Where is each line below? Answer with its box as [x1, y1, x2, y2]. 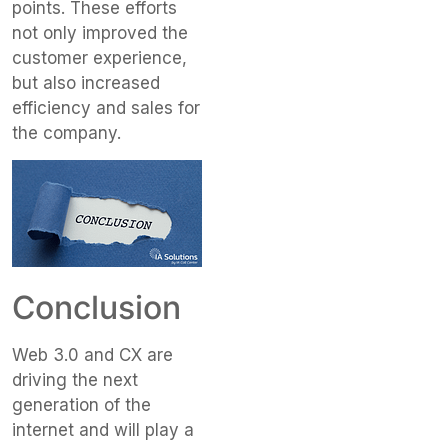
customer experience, [12, 48, 187, 69]
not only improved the [12, 23, 188, 44]
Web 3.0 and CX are [12, 344, 173, 365]
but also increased [12, 73, 160, 94]
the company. [12, 123, 121, 144]
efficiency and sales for [12, 98, 200, 119]
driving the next [12, 369, 138, 390]
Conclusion [12, 287, 181, 327]
